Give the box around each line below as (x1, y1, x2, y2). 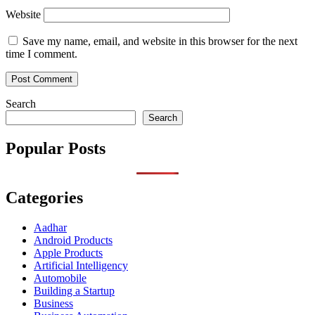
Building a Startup (34, 285, 115, 297)
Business (34, 297, 73, 310)
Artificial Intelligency (34, 259, 128, 272)
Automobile (34, 272, 86, 285)
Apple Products (34, 247, 103, 259)
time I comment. (6, 48, 77, 60)
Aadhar (34, 221, 67, 234)
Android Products (34, 234, 112, 247)
